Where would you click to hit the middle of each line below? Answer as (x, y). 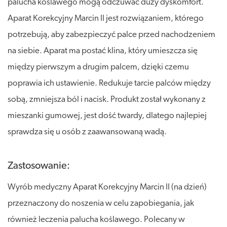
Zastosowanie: (39, 166)
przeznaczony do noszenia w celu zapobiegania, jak (101, 203)
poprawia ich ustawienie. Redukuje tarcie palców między (109, 83)
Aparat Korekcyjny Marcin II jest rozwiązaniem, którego (106, 18)
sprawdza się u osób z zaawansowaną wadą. (87, 132)
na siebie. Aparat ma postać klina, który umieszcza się (103, 51)
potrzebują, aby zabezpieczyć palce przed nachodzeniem (111, 34)
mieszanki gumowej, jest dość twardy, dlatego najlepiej (107, 116)
